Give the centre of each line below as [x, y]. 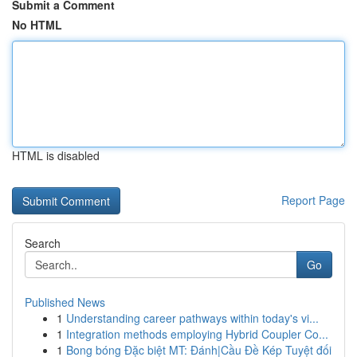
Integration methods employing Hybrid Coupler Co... [197, 334]
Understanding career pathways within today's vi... [192, 318]
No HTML [37, 25]
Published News [65, 302]
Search [43, 243]
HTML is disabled [56, 155]
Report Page [313, 200]
